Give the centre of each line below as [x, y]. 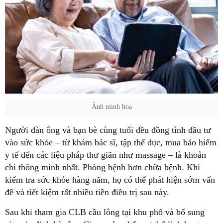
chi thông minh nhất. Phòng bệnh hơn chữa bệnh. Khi [103, 167]
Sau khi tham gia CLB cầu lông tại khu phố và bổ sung [105, 212]
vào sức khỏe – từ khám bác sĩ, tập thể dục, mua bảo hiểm [111, 143]
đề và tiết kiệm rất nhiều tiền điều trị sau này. [88, 192]
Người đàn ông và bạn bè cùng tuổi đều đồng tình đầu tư [108, 130]
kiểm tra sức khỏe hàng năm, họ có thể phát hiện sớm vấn [110, 180]
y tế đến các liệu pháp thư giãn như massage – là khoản [106, 155]
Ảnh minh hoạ [111, 107]
